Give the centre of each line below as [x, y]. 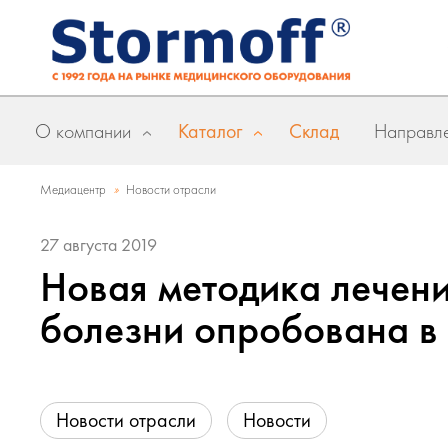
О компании [83, 131]
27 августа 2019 [98, 244]
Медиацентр [73, 189]
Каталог [210, 131]
